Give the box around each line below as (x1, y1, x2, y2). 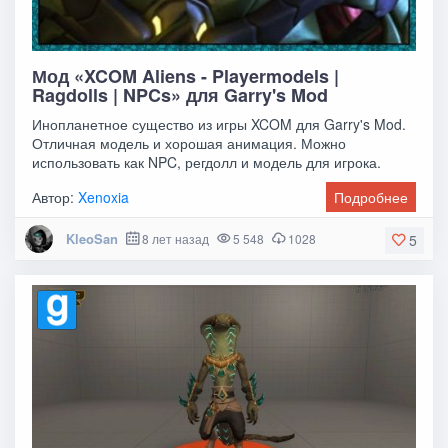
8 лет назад (141, 229, 209, 247)
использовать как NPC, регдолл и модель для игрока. (32, 151, 382, 172)
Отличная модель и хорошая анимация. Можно (32, 132, 347, 153)
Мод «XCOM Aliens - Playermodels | (32, 62, 340, 89)
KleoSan (65, 228, 118, 248)
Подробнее (333, 186, 408, 207)
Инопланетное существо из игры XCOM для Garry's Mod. (32, 113, 407, 134)
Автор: (32, 186, 79, 207)
